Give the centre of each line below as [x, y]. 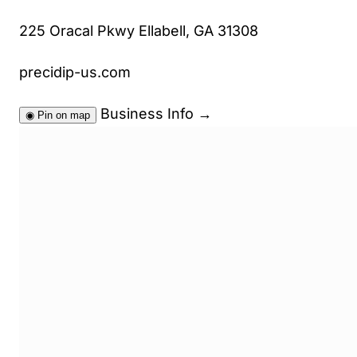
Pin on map [63, 116]
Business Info [149, 114]
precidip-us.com [75, 73]
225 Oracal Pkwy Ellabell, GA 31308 [138, 31]
